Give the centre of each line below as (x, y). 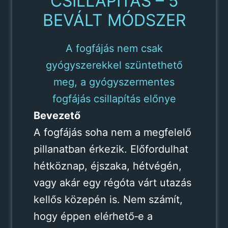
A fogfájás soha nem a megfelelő (112, 132)
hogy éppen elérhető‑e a (93, 216)
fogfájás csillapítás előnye (114, 98)
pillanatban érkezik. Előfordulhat (111, 149)
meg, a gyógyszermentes (114, 82)
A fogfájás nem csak (114, 48)
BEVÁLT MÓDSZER (114, 20)
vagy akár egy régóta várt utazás (112, 182)
